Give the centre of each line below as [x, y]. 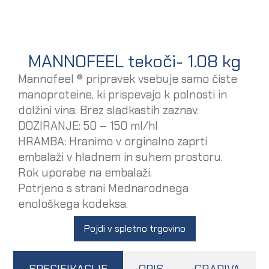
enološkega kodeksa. [73, 204]
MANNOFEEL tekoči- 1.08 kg [134, 61]
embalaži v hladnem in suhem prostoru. [121, 157]
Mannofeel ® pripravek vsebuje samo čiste [128, 79]
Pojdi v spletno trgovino [134, 229]
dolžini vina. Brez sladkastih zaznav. [109, 110]
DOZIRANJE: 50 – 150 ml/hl [88, 125]
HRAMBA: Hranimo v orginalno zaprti [113, 141]
